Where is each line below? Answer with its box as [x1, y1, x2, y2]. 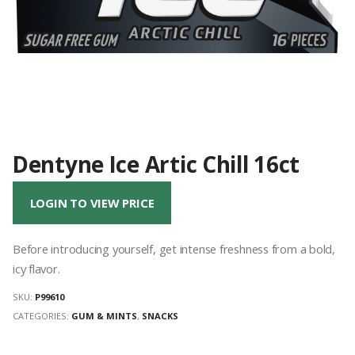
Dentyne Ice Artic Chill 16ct [13, 148, 300, 179]
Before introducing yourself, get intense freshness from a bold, [13, 240, 335, 257]
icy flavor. [13, 260, 60, 277]
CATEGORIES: [13, 310, 71, 323]
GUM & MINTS [71, 310, 137, 323]
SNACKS [142, 310, 178, 323]
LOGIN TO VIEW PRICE [29, 195, 155, 212]
